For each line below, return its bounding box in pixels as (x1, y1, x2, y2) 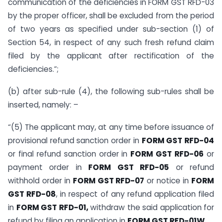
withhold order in (8, 175, 73, 186)
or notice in (144, 175, 192, 186)
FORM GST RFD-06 (130, 148, 204, 159)
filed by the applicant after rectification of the (8, 51, 214, 61)
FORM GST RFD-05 (88, 162, 169, 172)
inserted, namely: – (8, 99, 78, 110)
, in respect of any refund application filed (56, 188, 214, 199)
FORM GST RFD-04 (141, 135, 215, 146)
